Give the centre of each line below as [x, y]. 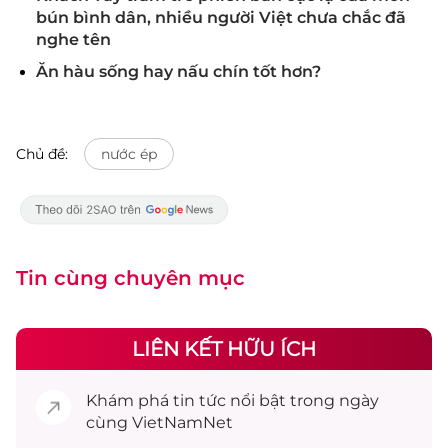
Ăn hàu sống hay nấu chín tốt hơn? [178, 71]
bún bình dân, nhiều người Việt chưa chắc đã [221, 17]
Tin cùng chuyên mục [130, 278]
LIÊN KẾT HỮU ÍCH [224, 349]
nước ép [129, 154]
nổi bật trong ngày [302, 400]
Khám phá [129, 400]
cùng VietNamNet [159, 422]
